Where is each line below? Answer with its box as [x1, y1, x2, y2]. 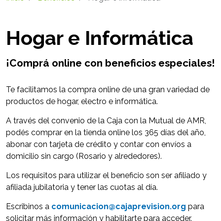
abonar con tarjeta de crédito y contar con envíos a [6, 140, 191, 149]
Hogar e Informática [6, 26, 193, 50]
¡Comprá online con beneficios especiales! [6, 57, 215, 70]
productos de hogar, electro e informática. [6, 97, 158, 107]
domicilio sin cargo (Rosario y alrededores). [6, 151, 162, 161]
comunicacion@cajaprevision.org [51, 202, 186, 212]
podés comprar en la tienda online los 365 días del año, [6, 128, 206, 138]
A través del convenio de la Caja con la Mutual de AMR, [6, 116, 206, 126]
